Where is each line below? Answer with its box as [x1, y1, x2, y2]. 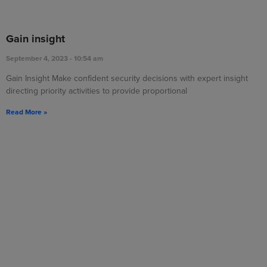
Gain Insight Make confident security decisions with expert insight [6, 72, 248, 85]
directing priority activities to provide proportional [6, 84, 187, 97]
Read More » [6, 106, 47, 117]
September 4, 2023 [6, 52, 70, 64]
